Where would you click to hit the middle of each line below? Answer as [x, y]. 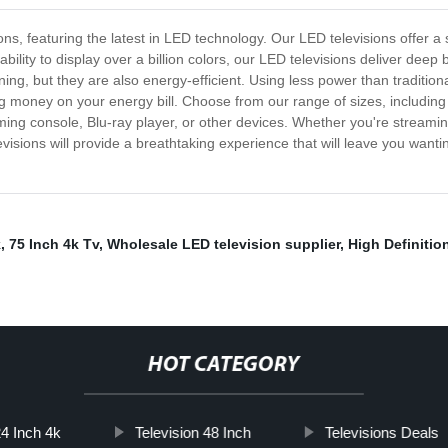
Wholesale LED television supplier [223, 244]
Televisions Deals [381, 433]
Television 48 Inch [192, 433]
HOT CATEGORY [223, 366]
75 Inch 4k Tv [54, 244]
